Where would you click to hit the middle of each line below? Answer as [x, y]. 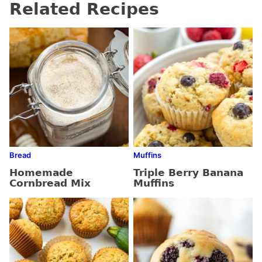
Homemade [41, 173]
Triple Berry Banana [188, 173]
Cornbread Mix [50, 183]
